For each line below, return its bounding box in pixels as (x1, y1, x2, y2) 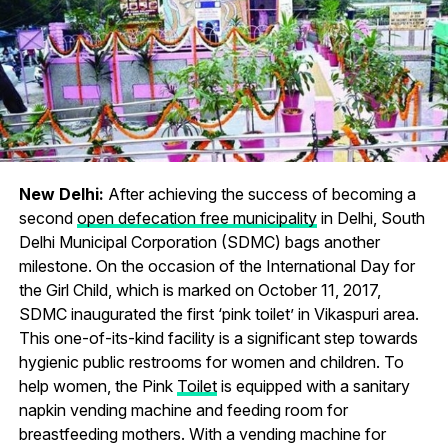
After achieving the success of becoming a (103, 184, 416, 205)
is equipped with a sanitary (216, 376, 410, 397)
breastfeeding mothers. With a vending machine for (18, 424, 386, 445)
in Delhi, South (316, 208, 425, 229)
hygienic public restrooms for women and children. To (18, 352, 404, 373)
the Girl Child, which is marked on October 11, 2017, (18, 280, 381, 301)
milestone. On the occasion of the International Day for (18, 256, 415, 277)
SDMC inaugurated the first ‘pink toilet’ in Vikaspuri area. (18, 304, 419, 325)
